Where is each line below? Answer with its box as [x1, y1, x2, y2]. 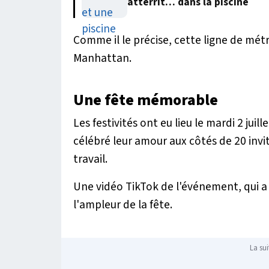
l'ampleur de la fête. [73, 196, 172, 213]
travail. [73, 150, 107, 168]
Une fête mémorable [73, 89, 218, 111]
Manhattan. [73, 49, 131, 67]
